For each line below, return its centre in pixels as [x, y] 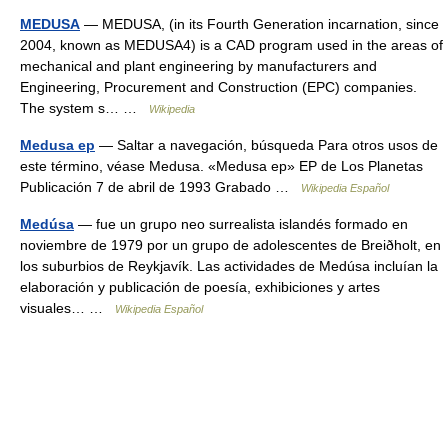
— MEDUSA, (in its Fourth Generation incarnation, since [259, 24]
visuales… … [67, 308]
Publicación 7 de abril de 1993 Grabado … [160, 187]
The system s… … [84, 108]
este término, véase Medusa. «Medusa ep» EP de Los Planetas [221, 166]
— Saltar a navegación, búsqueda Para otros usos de [266, 145]
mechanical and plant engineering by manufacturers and [198, 66]
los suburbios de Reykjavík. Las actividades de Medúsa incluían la [229, 266]
